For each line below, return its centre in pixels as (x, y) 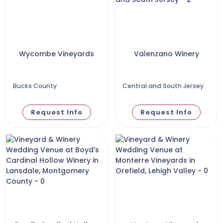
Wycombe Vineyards (57, 54)
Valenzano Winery (166, 54)
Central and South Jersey (163, 86)
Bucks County (35, 86)
